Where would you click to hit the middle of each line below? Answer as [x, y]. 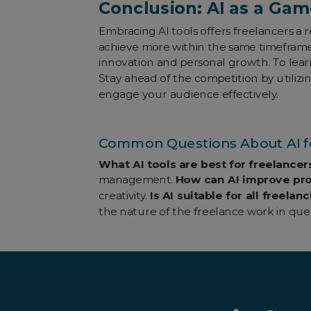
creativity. [124, 195]
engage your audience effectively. [188, 94]
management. [137, 180]
